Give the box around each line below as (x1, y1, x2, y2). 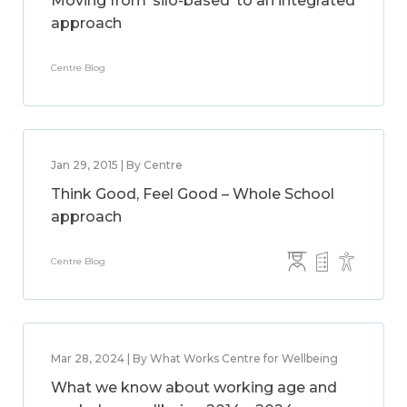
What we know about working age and (51, 379, 337, 396)
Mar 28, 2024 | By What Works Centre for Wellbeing (51, 352, 338, 365)
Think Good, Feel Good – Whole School (51, 185, 334, 203)
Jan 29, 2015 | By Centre (51, 158, 183, 172)
